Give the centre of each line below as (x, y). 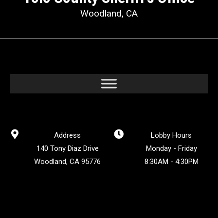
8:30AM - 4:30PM (171, 161)
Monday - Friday (171, 148)
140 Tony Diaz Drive (67, 148)
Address (67, 135)
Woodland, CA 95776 (67, 161)
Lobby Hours (171, 135)
